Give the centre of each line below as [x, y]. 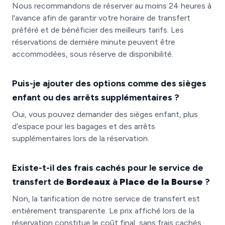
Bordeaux [88, 182]
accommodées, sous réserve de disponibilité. [93, 54]
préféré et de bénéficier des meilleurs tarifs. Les [98, 30]
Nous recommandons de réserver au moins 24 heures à [112, 6]
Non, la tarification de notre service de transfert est [106, 199]
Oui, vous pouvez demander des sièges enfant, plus [105, 114]
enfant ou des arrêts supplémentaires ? [96, 97]
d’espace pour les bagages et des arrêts [84, 126]
